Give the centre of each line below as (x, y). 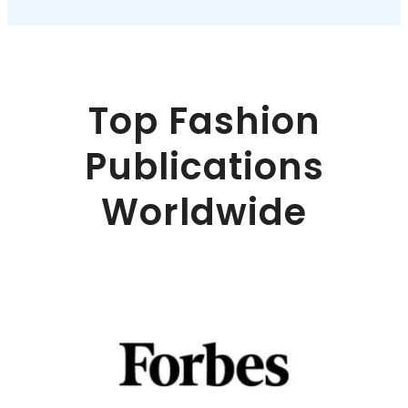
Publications (204, 166)
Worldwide (204, 212)
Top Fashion (204, 121)
